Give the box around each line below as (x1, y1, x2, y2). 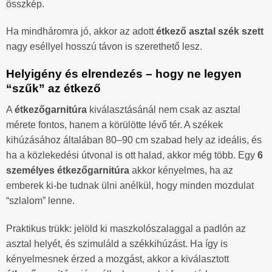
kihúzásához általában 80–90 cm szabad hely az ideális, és (6, 134, 262, 145)
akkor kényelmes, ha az (129, 165, 233, 175)
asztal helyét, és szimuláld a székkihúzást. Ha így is (6, 238, 228, 249)
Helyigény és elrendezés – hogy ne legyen (6, 67, 242, 81)
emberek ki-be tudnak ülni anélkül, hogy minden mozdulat (6, 180, 254, 191)
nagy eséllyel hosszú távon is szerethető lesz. (6, 41, 202, 52)
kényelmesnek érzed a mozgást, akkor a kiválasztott (6, 253, 229, 264)
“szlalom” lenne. (6, 195, 75, 206)
